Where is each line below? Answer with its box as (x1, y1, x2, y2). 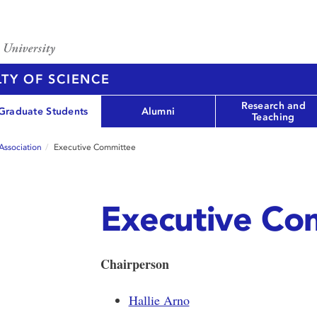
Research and (241, 99, 306, 112)
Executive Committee (54, 142, 136, 152)
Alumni (141, 105, 175, 117)
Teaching (252, 110, 295, 123)
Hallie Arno (128, 292, 190, 309)
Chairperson (100, 255, 169, 273)
